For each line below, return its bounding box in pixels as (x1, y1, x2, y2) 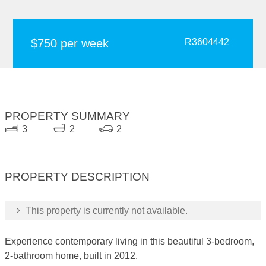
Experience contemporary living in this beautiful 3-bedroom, (5, 236, 254, 246)
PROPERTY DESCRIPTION (5, 170, 150, 183)
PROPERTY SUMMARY (5, 110, 130, 122)
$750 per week (31, 37, 109, 50)
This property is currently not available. (23, 205, 188, 216)
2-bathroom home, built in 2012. (5, 251, 138, 261)
